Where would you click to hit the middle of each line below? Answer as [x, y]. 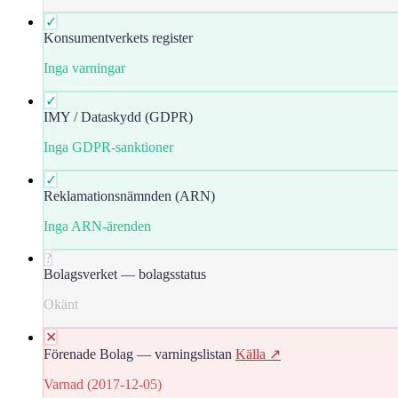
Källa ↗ [258, 354]
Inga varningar [84, 68]
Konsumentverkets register [118, 37]
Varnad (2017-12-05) [103, 384]
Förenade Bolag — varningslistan [138, 354]
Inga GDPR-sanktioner [108, 147]
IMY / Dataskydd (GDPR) [118, 116]
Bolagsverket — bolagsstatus [125, 274]
